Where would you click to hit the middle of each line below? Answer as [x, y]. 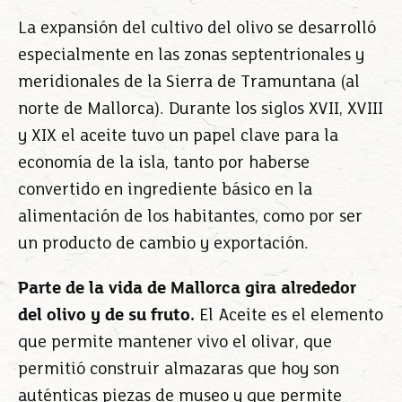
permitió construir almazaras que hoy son [179, 370]
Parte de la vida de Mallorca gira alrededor [187, 289]
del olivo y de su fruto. [106, 316]
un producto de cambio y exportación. [163, 244]
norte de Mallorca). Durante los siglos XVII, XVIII [201, 109]
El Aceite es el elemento [289, 316]
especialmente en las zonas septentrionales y [191, 56]
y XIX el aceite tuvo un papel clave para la [178, 136]
